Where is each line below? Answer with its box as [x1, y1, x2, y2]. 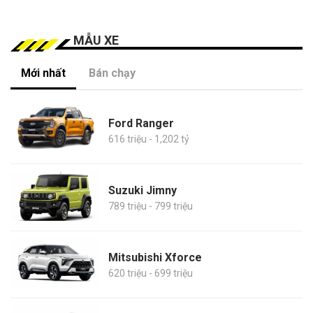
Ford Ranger [108, 116, 174, 130]
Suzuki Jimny [108, 183, 177, 197]
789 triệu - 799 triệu [108, 200, 193, 212]
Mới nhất [21, 66, 66, 80]
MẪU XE [73, 33, 119, 48]
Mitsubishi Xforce [108, 250, 202, 264]
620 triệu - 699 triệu [108, 267, 193, 279]
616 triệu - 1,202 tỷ [108, 133, 189, 145]
